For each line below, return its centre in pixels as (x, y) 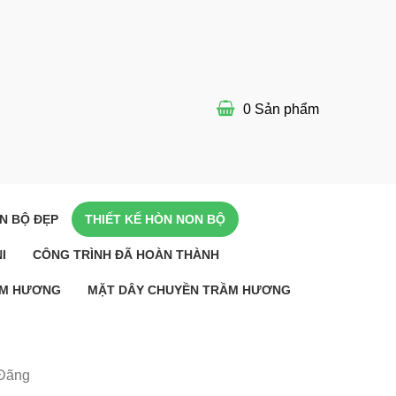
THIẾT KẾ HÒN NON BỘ (155, 219)
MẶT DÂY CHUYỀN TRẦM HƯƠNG (189, 290)
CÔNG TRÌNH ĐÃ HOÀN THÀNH (126, 255)
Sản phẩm (285, 109)
